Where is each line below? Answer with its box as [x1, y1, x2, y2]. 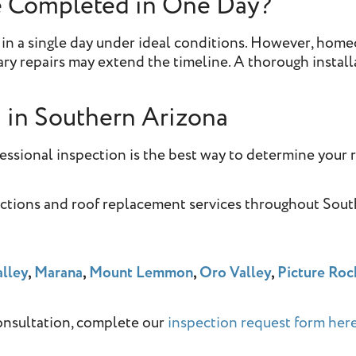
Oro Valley [199, 262, 272, 284]
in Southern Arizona [2, 99, 229, 136]
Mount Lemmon [86, 262, 194, 284]
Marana [31, 262, 83, 284]
